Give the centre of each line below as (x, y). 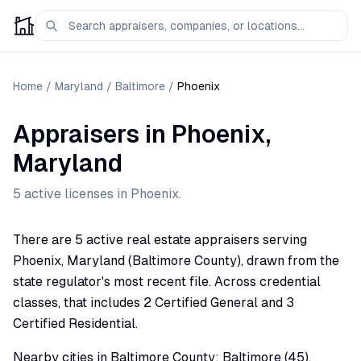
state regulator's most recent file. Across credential (167, 282)
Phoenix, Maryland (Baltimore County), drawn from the (176, 261)
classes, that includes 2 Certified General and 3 (154, 303)
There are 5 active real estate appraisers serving (160, 240)
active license (64, 194)
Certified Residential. (75, 324)
